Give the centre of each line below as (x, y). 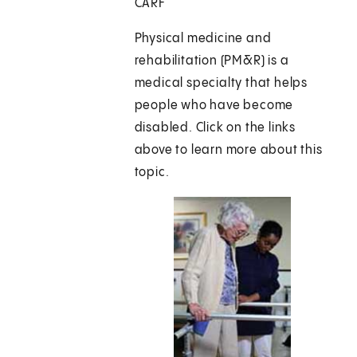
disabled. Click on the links (215, 128)
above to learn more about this (228, 151)
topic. (152, 173)
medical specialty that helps (221, 84)
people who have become (214, 106)
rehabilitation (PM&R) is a (212, 61)
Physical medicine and (203, 39)
